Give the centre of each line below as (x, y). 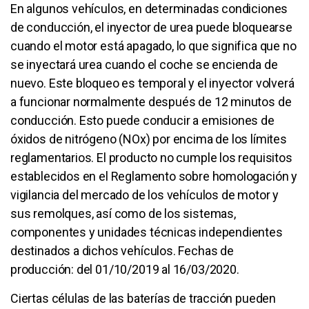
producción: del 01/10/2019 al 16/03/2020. (125, 269)
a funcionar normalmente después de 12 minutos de (151, 101)
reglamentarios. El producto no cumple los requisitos (151, 157)
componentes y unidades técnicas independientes (147, 232)
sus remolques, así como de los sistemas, (123, 213)
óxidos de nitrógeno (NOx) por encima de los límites (149, 139)
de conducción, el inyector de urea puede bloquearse (151, 27)
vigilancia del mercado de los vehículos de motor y (145, 195)
